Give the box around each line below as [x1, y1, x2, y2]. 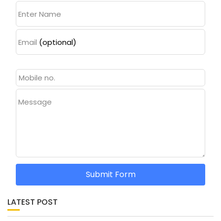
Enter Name [18, 8, 61, 19]
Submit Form [85, 168, 136, 180]
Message [18, 96, 52, 107]
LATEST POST [7, 196, 58, 208]
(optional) [38, 37, 76, 47]
